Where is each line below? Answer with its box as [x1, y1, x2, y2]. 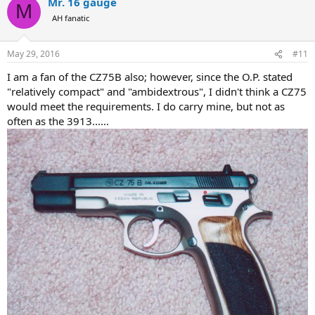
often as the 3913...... [7, 114, 109, 129]
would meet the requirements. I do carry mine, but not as [7, 99, 285, 114]
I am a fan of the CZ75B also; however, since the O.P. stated [7, 70, 292, 84]
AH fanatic [52, 12, 89, 23]
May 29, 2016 [7, 48, 60, 60]
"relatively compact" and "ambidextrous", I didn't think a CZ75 [7, 84, 307, 99]
